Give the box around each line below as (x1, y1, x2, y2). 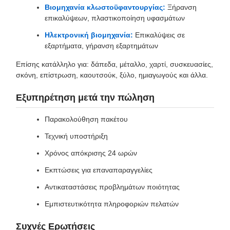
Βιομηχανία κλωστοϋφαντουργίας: (45, 3, 165, 11)
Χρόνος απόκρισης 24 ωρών (45, 148, 137, 157)
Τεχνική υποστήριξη (45, 131, 108, 140)
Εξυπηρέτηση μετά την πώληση (16, 92, 155, 103)
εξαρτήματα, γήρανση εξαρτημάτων (45, 41, 158, 50)
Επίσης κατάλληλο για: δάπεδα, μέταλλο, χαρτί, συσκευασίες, (16, 60, 213, 68)
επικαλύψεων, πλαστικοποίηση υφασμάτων (45, 13, 185, 22)
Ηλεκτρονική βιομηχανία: (45, 30, 133, 39)
